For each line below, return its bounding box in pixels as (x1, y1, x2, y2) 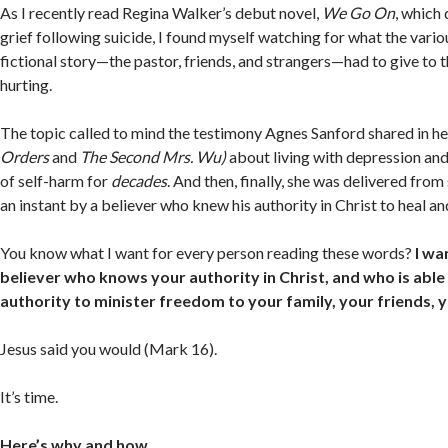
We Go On (322, 3, 396, 23)
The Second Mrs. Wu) (80, 147, 227, 167)
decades (111, 171, 168, 191)
